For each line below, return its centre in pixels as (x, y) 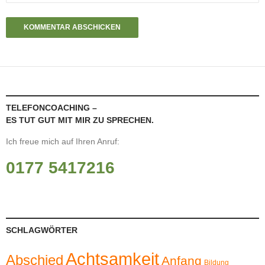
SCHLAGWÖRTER (42, 230)
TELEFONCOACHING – (51, 108)
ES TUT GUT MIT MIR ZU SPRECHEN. (80, 120)
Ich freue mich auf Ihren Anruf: (63, 141)
